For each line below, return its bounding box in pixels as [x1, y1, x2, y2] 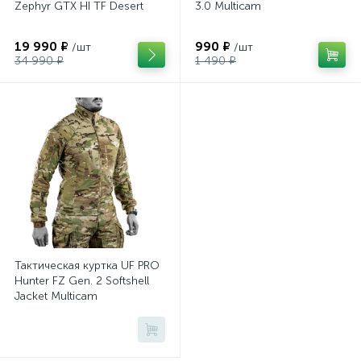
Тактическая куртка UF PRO [15, 259, 160, 272]
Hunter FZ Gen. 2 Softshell [15, 274, 149, 288]
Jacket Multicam [15, 289, 98, 303]
